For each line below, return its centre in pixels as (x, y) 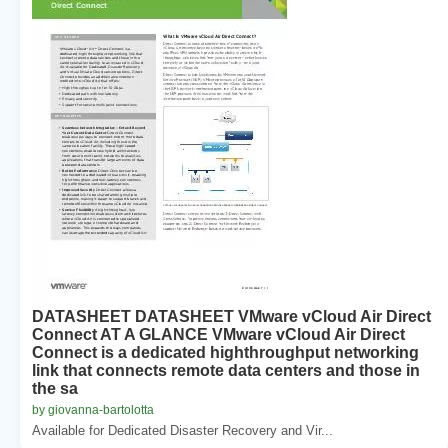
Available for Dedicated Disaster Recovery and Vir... (182, 430)
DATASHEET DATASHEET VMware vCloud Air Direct (231, 316)
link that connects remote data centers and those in (226, 370)
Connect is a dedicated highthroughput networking (225, 352)
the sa (55, 388)
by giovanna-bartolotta (93, 409)
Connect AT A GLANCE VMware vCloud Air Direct (218, 334)
